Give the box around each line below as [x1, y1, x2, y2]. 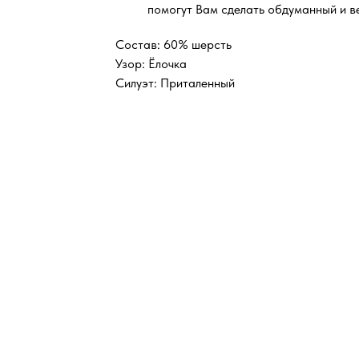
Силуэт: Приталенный [115, 75, 235, 91]
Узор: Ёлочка [115, 56, 187, 72]
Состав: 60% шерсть [115, 37, 232, 53]
